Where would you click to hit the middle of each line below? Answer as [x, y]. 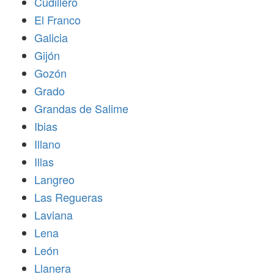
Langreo [54, 179]
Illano [47, 144]
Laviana [54, 215]
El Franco [57, 20]
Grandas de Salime [81, 108]
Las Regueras [68, 197]
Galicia [51, 37]
